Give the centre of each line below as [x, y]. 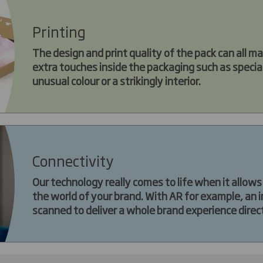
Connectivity [73, 160]
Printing [59, 31]
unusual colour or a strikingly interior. [117, 80]
